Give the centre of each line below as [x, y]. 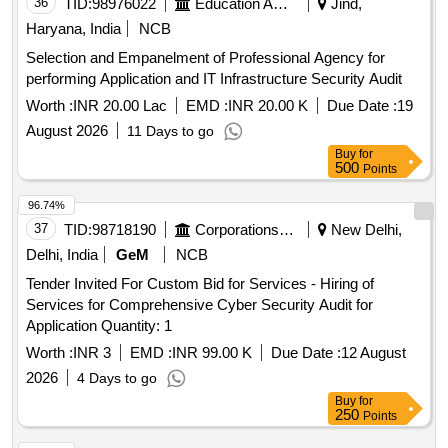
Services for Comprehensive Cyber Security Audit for [199, 305]
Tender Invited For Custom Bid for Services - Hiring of [200, 284]
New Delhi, [364, 230]
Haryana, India [73, 29]
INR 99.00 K [212, 353]
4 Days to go [117, 378]
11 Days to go [170, 131]
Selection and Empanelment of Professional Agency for [205, 58]
